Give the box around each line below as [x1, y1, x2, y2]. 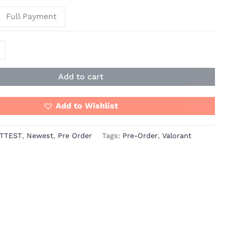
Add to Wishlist [56, 100, 119, 110]
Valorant [162, 132, 192, 140]
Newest [27, 132, 54, 140]
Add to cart [58, 71, 103, 81]
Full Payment [6, 12, 57, 22]
